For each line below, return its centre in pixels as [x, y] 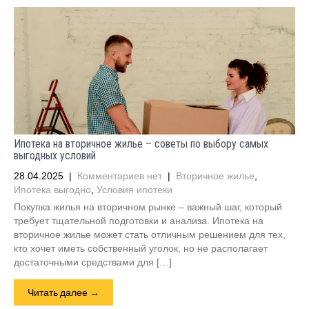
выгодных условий [55, 156]
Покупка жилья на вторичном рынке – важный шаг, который [148, 207]
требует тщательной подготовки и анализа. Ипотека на [139, 221]
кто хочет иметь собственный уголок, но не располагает [141, 248]
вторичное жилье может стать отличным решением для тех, [150, 235]
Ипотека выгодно [52, 190]
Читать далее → [63, 292]
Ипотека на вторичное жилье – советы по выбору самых [141, 144]
